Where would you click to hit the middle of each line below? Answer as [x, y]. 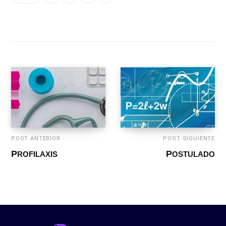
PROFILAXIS [37, 154]
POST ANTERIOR [36, 138]
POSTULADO [193, 154]
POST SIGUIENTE [189, 138]
